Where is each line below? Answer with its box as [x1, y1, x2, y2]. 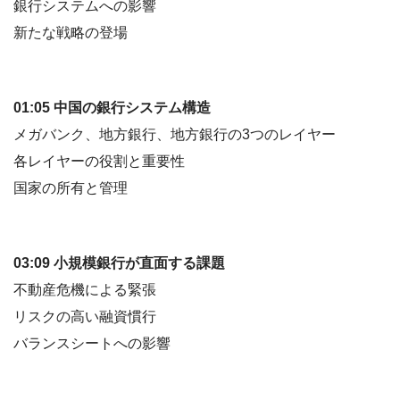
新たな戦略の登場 [13, 24, 128, 40]
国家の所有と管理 [13, 179, 128, 196]
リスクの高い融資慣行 [13, 308, 156, 324]
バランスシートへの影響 [13, 335, 171, 351]
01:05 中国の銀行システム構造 [13, 99, 211, 115]
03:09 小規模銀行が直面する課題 [13, 254, 225, 271]
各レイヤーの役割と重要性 [13, 153, 185, 169]
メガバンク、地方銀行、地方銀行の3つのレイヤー [13, 126, 336, 142]
